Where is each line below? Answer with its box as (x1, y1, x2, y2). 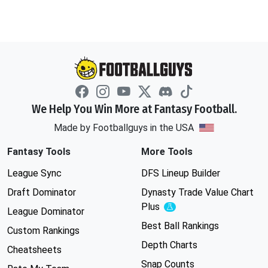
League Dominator (7, 206, 84, 217)
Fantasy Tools (7, 146, 71, 157)
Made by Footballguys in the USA (53, 122, 196, 133)
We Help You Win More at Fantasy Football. (31, 102, 237, 116)
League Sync (7, 167, 62, 179)
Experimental (169, 205, 209, 213)
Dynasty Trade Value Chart (141, 187, 254, 198)
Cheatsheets (7, 244, 62, 255)
